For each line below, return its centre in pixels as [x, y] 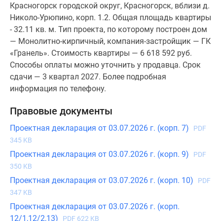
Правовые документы [61, 111]
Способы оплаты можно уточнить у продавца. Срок [105, 65]
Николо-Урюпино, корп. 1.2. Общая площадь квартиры [110, 18]
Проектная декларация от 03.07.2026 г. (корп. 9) [100, 154]
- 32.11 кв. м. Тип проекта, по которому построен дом [109, 30]
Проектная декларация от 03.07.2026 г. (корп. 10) [103, 181]
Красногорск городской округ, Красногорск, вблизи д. [110, 6]
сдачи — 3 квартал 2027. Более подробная [88, 77]
